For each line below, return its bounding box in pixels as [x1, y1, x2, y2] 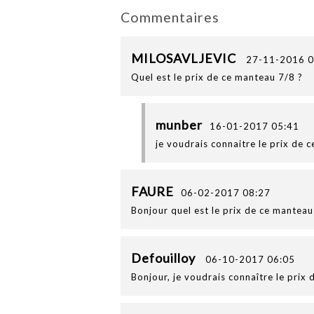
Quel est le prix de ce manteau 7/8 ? [131, 71, 303, 83]
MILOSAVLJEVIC [131, 50, 239, 66]
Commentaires [121, 9, 219, 25]
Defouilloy [131, 250, 198, 266]
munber [156, 117, 203, 132]
